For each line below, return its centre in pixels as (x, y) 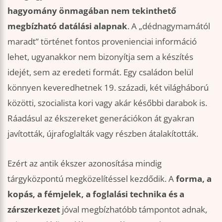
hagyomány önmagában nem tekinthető (92, 10)
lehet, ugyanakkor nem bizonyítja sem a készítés (100, 56)
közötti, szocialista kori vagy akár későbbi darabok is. (107, 103)
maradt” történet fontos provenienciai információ (102, 41)
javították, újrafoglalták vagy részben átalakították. (103, 133)
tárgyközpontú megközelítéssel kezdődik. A (92, 179)
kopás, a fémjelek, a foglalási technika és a (96, 194)
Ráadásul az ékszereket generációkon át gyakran (101, 118)
